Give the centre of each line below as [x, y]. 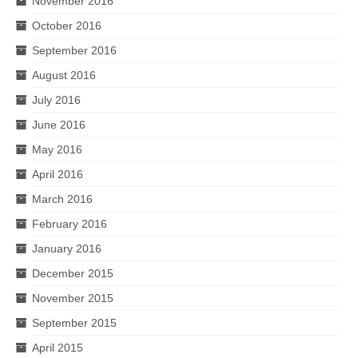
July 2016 [56, 100]
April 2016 [58, 174]
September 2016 [74, 50]
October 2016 [67, 26]
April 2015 [58, 348]
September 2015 [74, 323]
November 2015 [73, 298]
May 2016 [57, 149]
